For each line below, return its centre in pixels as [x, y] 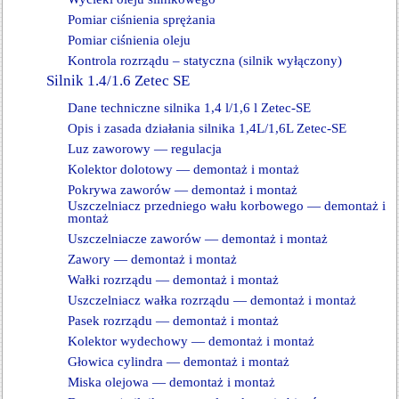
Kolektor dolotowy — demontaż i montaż [183, 169]
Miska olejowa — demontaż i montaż [171, 382]
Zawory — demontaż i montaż [152, 259]
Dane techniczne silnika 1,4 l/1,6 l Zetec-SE [189, 108]
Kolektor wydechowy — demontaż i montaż [191, 341]
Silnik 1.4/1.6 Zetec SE [118, 81]
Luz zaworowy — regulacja [145, 149]
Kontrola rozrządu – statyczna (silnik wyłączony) [205, 61]
